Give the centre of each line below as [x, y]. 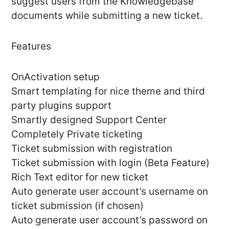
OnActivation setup [55, 77]
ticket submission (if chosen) [77, 206]
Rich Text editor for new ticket [80, 177]
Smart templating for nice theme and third [108, 91]
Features [31, 47]
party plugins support [61, 106]
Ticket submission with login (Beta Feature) [110, 163]
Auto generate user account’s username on [110, 192]
